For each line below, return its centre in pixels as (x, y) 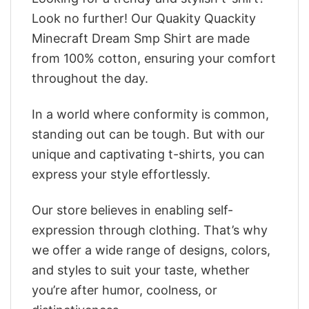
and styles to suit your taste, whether (141, 270)
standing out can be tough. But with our (148, 134)
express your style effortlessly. (121, 175)
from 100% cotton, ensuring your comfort (154, 58)
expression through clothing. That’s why (150, 230)
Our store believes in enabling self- (132, 210)
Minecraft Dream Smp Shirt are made (141, 38)
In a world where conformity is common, (150, 114)
